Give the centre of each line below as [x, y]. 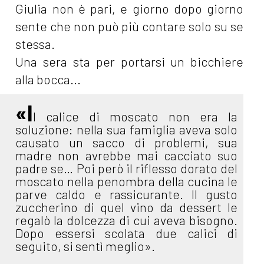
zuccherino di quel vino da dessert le [127, 207]
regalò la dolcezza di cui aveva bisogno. [127, 220]
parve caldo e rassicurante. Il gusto [127, 194]
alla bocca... [48, 80]
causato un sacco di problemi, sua [127, 143]
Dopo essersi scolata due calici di [127, 233]
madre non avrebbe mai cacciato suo [127, 156]
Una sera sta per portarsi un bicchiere [130, 62]
